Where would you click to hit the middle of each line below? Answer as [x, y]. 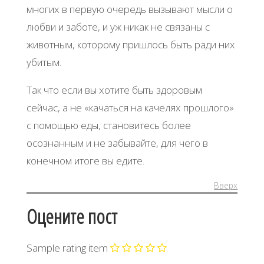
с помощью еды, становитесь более [108, 126]
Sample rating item [67, 248]
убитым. [44, 62]
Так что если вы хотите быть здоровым [114, 90]
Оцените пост [72, 217]
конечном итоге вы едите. [85, 161]
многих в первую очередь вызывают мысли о [129, 9]
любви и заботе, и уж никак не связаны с [118, 27]
